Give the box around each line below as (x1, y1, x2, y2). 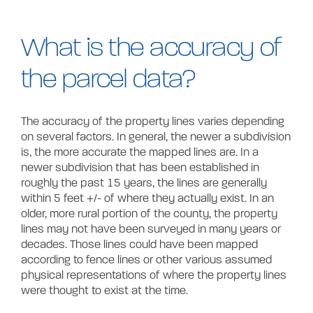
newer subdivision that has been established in (21, 161, 259, 175)
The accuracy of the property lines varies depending (21, 115, 284, 129)
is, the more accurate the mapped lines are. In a (21, 146, 259, 159)
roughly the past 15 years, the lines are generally (21, 177, 267, 190)
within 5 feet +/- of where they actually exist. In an (21, 192, 274, 205)
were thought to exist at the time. (21, 284, 188, 298)
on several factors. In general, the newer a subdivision (21, 131, 291, 144)
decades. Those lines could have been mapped (21, 238, 258, 252)
